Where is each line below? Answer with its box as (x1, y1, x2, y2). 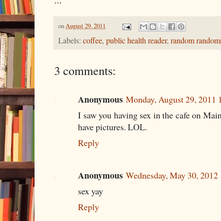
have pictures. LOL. (78, 121, 147, 133)
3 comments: (54, 62, 116, 79)
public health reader (106, 35, 167, 46)
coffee (83, 35, 102, 46)
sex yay (78, 184, 103, 197)
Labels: (58, 35, 83, 46)
